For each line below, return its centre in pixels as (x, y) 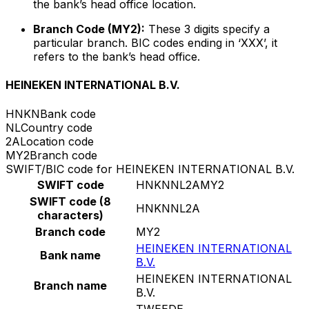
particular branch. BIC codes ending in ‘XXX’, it (155, 43)
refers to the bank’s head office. (117, 57)
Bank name (70, 255)
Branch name (70, 285)
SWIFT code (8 (70, 201)
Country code (57, 127)
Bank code (68, 113)
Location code (57, 141)
